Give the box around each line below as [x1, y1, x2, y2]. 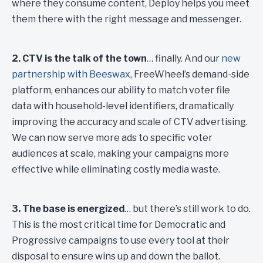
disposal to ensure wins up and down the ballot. [12, 251, 220, 262]
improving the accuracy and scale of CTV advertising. [12, 116, 248, 127]
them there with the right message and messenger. [12, 14, 241, 25]
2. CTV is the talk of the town [12, 53, 147, 64]
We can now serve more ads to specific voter [12, 132, 213, 143]
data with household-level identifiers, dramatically [12, 100, 234, 112]
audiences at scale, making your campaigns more [12, 148, 229, 159]
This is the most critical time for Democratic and [12, 219, 225, 230]
